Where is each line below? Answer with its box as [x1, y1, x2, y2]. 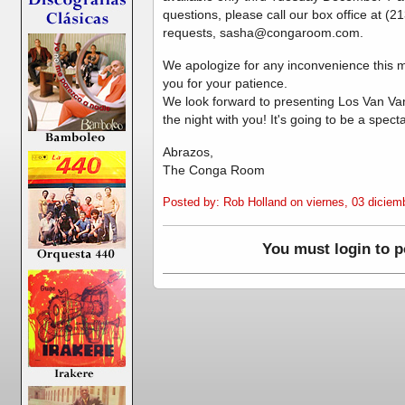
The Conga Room [163, 163, 265, 177]
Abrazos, [163, 145, 213, 159]
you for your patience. [163, 76, 287, 91]
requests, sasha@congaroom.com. [163, 25, 363, 41]
